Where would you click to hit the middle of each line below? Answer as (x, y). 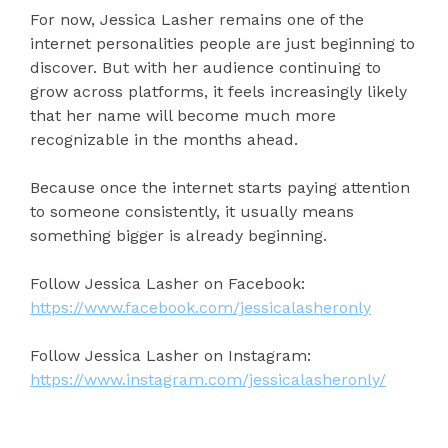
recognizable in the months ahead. (164, 140)
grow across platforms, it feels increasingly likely (218, 92)
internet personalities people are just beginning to (222, 44)
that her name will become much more (183, 116)
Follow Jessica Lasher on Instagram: (170, 356)
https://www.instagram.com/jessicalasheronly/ (208, 380)
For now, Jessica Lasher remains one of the (197, 20)
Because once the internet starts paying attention (220, 188)
